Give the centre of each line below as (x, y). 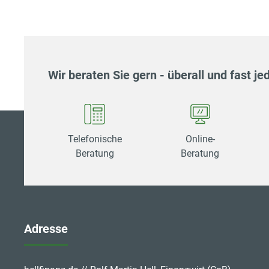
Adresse (46, 229)
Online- (200, 139)
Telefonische (95, 139)
